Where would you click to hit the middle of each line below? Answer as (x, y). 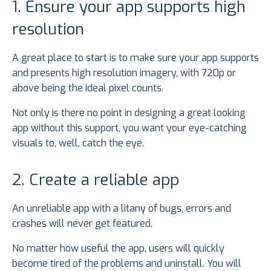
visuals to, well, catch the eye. (78, 143)
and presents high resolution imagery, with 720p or (124, 73)
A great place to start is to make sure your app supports (135, 57)
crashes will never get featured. (82, 223)
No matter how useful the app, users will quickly (118, 248)
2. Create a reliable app (96, 180)
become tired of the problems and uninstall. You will (127, 263)
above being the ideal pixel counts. (88, 88)
